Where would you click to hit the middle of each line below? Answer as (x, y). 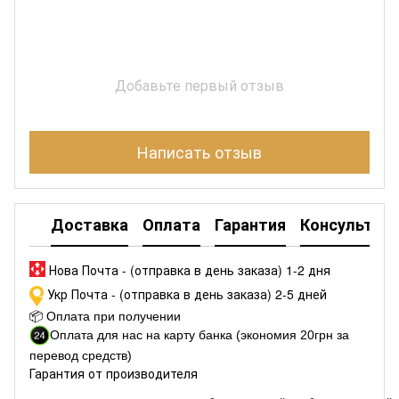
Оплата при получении (114, 316)
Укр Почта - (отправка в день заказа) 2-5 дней (185, 293)
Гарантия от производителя (114, 374)
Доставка (90, 225)
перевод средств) (81, 356)
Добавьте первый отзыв (199, 85)
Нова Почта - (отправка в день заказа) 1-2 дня (188, 269)
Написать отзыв (199, 152)
